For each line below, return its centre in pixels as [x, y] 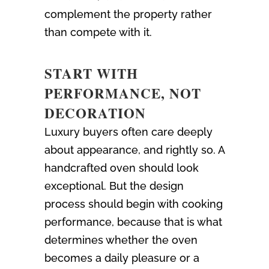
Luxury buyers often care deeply [128, 132]
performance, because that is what [133, 222]
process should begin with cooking [134, 204]
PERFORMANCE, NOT [123, 93]
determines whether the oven [121, 240]
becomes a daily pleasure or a [122, 258]
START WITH [91, 74]
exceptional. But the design [114, 186]
